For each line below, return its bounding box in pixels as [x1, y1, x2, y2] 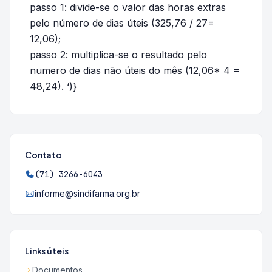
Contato [25, 149, 63, 160]
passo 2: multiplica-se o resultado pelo [30, 49, 207, 61]
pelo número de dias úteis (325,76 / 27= [30, 17, 214, 29]
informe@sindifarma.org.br [35, 188, 140, 199]
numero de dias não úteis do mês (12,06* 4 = [30, 64, 240, 76]
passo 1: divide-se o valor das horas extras [30, 1, 226, 13]
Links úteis [25, 245, 69, 256]
